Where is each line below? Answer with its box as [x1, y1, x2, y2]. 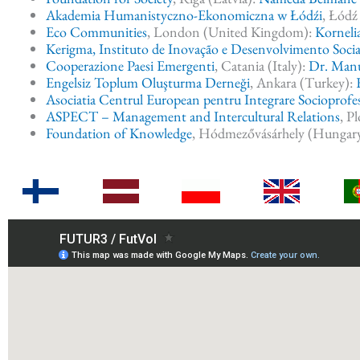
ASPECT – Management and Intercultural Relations [46, 106, 340, 125]
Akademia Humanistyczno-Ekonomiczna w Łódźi [46, 5, 322, 24]
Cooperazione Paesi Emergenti [46, 55, 215, 75]
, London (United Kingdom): [147, 22, 315, 41]
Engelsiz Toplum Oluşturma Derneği [46, 72, 250, 92]
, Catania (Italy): [215, 55, 309, 75]
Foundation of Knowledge [46, 123, 192, 142]
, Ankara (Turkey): [250, 72, 356, 92]
